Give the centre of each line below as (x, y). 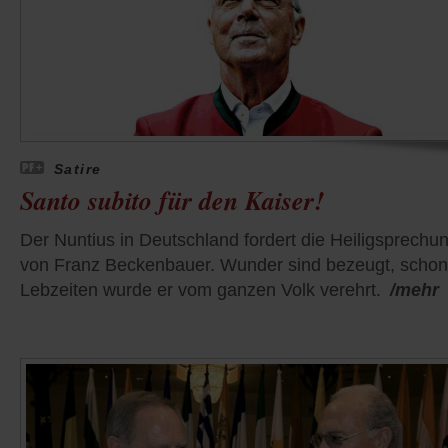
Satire (78, 169)
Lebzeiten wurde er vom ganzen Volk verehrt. (200, 290)
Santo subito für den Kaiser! (172, 200)
